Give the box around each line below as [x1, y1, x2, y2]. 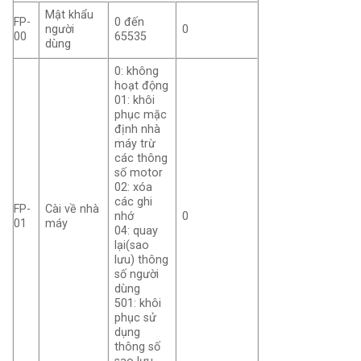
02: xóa [114, 180, 153, 195]
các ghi [114, 195, 153, 210]
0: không [114, 64, 160, 79]
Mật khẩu [45, 8, 94, 23]
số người [114, 268, 160, 282]
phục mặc [114, 108, 168, 122]
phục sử [114, 311, 157, 326]
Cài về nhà [45, 202, 100, 217]
